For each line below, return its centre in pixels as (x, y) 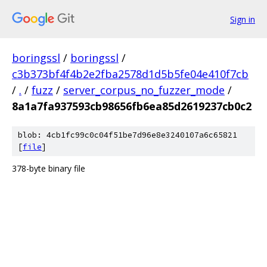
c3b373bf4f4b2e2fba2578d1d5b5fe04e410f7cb (130, 74)
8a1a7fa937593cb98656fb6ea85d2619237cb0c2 (132, 106)
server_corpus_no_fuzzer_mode (144, 90)
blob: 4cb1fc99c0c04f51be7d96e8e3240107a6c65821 (128, 135)
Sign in (243, 19)
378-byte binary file (49, 168)
